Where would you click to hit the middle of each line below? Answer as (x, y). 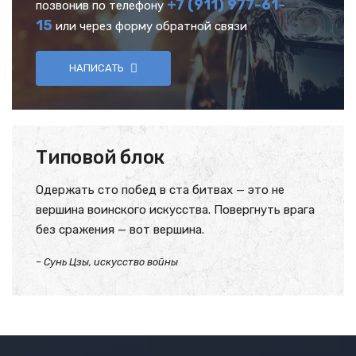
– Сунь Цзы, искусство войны (107, 262)
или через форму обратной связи (150, 26)
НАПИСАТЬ (97, 68)
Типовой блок (101, 157)
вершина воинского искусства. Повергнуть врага (175, 210)
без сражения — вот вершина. (120, 230)
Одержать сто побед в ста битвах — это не (160, 190)
